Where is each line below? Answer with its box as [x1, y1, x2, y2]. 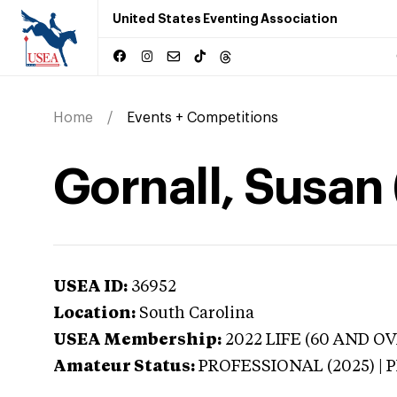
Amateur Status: [53, 359, 195, 375]
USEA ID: [53, 279, 128, 295]
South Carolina [139, 306, 254, 322]
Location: [53, 306, 136, 322]
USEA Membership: [53, 332, 222, 348]
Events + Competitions [127, 111, 278, 125]
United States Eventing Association [113, 12, 338, 25]
